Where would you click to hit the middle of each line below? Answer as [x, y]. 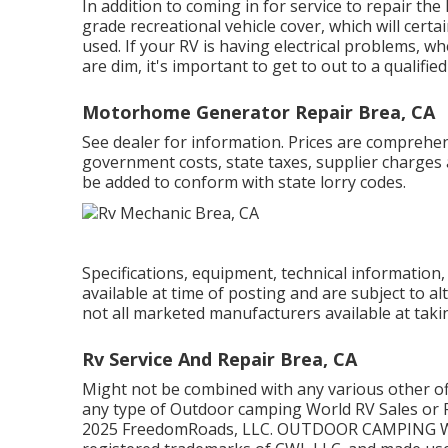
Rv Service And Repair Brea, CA [219, 359]
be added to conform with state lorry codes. [244, 181]
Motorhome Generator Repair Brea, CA [258, 111]
